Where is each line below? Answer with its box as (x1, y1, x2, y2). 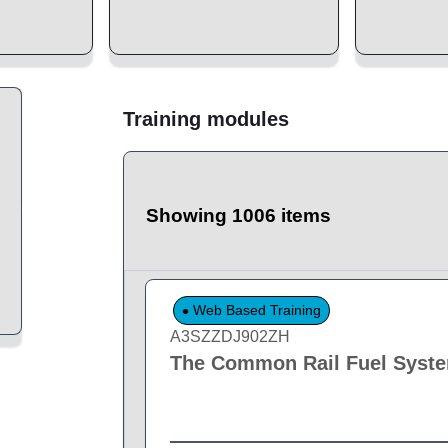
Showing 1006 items (146, 205, 332, 227)
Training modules (123, 107, 290, 130)
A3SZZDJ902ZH (170, 328, 291, 346)
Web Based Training (189, 301, 322, 318)
